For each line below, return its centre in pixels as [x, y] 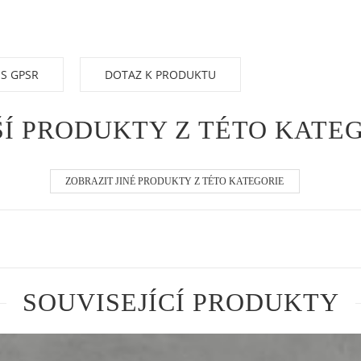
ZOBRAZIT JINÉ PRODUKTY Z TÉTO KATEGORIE [174, 182]
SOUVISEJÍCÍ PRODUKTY [180, 303]
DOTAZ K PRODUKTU [160, 75]
